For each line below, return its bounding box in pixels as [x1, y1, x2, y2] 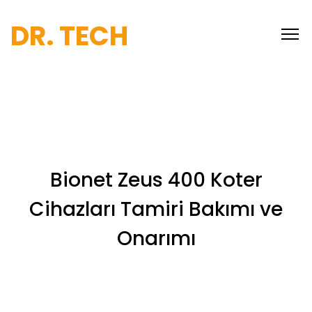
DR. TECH [10, 17, 128, 54]
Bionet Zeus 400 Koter [49, 166, 263, 194]
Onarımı [116, 225, 196, 252]
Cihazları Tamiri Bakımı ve [29, 196, 283, 223]
